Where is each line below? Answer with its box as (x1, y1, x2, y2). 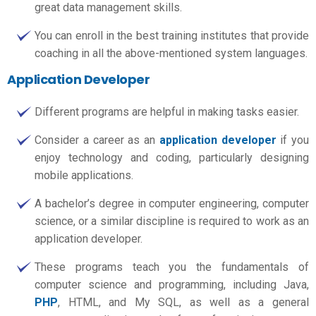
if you (276, 133, 309, 147)
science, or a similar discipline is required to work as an (35, 214, 309, 228)
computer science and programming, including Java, (35, 277, 309, 291)
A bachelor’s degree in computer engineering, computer (35, 196, 309, 210)
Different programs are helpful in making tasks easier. (35, 104, 299, 119)
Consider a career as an (35, 133, 159, 147)
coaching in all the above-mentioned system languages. (35, 47, 308, 60)
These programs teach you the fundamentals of (35, 260, 309, 274)
